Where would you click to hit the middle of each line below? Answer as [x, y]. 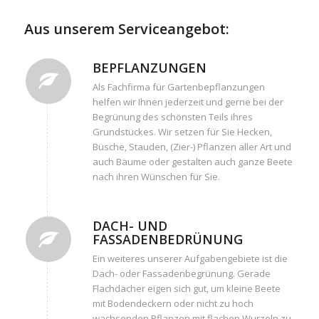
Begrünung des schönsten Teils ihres [172, 117]
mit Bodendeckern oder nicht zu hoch [173, 304]
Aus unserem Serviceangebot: [126, 29]
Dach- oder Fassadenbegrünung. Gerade [181, 274]
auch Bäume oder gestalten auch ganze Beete [192, 162]
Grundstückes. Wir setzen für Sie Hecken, [182, 132]
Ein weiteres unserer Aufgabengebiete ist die [190, 259]
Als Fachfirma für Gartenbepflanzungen [178, 87]
